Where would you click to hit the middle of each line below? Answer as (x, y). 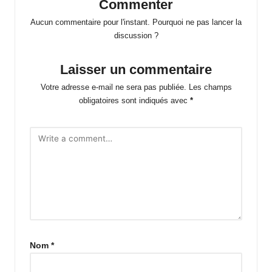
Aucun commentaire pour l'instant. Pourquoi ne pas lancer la (136, 22)
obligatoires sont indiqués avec (134, 101)
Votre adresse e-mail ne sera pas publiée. (113, 87)
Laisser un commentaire (136, 70)
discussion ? (136, 36)
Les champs (210, 87)
